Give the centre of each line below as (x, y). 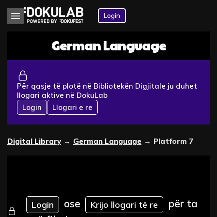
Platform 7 (173, 141)
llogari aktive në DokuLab (62, 95)
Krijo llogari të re (124, 205)
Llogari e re (72, 107)
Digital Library (34, 141)
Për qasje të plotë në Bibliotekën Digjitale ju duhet (107, 86)
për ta (183, 204)
